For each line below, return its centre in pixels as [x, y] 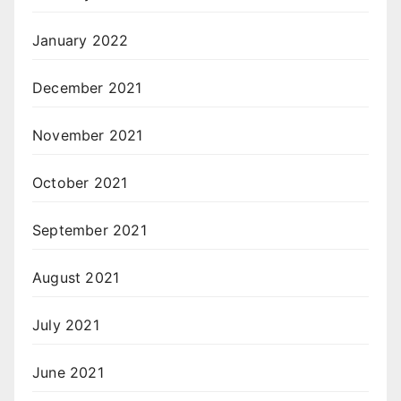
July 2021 [66, 325]
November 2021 [88, 136]
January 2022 [81, 41]
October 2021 [80, 183]
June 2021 [68, 373]
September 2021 [90, 230]
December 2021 [87, 88]
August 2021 [76, 278]
